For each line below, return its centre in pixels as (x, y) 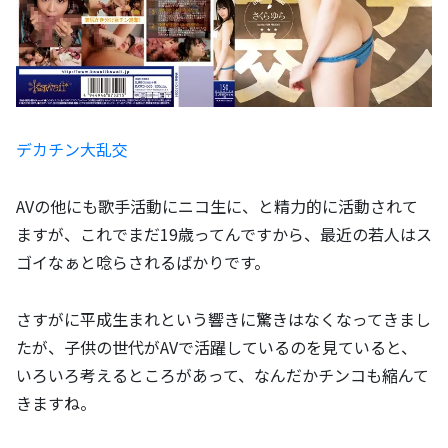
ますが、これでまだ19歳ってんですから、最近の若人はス (224, 233)
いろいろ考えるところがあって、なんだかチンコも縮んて (222, 374)
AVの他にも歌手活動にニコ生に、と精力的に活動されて (217, 205)
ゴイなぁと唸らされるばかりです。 (143, 261)
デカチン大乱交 (72, 149)
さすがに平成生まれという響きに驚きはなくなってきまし (223, 318)
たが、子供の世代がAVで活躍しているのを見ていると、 (216, 346)
